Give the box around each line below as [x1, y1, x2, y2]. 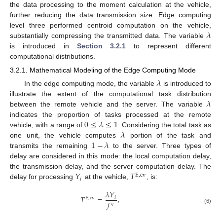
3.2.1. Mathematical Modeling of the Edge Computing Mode [10, 66, 196, 74]
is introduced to [161, 79, 212, 88]
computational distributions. [10, 52, 95, 61]
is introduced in [10, 42, 77, 50]
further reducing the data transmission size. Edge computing [10, 11, 211, 19]
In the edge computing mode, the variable [24, 79, 157, 88]
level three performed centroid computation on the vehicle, [10, 21, 211, 30]
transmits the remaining [10, 142, 91, 150]
